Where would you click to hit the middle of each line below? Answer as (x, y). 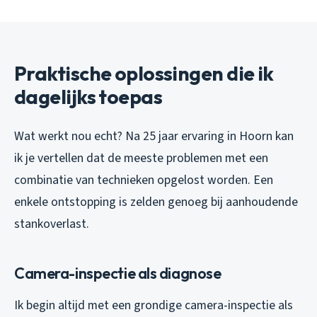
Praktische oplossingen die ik (144, 74)
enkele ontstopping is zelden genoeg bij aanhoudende (156, 202)
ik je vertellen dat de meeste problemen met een (141, 158)
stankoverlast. (52, 224)
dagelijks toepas (88, 97)
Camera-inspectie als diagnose (118, 273)
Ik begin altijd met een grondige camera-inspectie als (154, 306)
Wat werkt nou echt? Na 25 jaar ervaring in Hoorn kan (154, 137)
